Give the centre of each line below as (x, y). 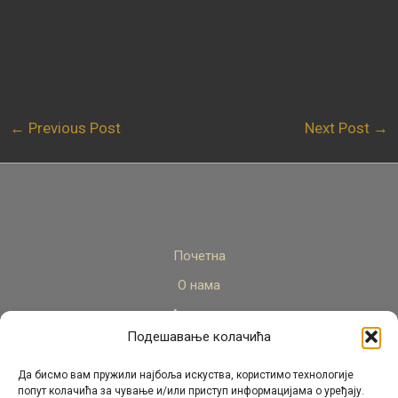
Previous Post (73, 127)
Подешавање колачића (199, 337)
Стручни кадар (199, 344)
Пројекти (199, 374)
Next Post (338, 127)
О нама (199, 286)
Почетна (199, 256)
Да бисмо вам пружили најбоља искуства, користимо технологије (186, 375)
